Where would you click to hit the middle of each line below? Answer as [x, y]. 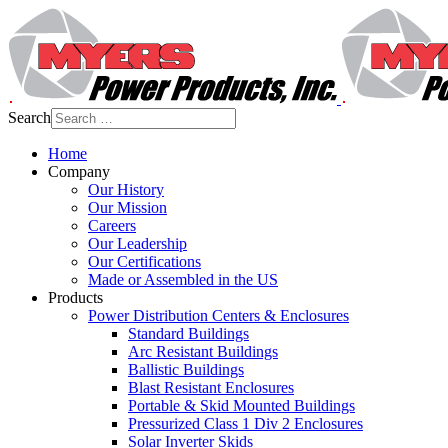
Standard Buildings [188, 333]
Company [79, 171]
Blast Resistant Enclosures [211, 387]
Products [75, 297]
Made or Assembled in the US [183, 279]
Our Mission [127, 207]
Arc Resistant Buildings [203, 351]
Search [29, 117]
